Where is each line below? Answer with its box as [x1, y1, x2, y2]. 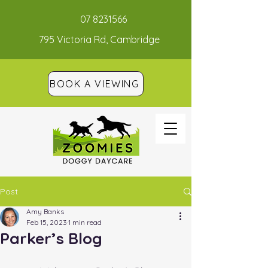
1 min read [68, 218, 102, 227]
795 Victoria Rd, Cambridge [39, 33, 160, 45]
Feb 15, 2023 [26, 218, 67, 227]
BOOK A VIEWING [50, 78, 139, 90]
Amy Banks [26, 207, 64, 216]
